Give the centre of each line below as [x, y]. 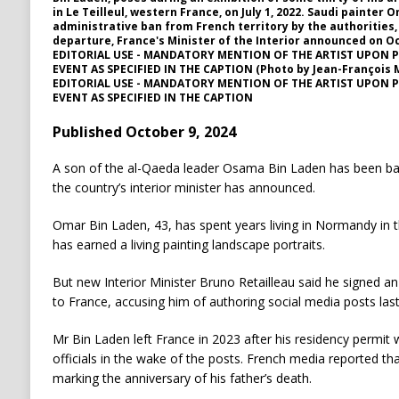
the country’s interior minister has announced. [183, 188]
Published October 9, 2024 [144, 132]
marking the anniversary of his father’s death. [182, 379]
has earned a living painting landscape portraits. [188, 245]
